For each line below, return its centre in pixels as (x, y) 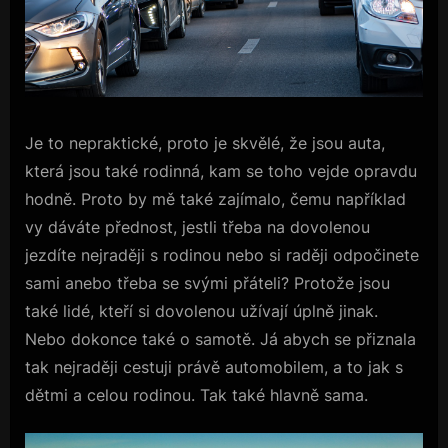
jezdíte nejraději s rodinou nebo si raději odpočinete (222, 255)
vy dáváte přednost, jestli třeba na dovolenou (197, 227)
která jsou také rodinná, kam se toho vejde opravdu (221, 171)
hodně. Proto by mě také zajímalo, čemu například (215, 199)
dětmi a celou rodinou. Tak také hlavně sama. (196, 395)
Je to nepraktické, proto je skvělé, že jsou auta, (205, 143)
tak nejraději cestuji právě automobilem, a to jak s (214, 367)
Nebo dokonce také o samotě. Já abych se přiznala (220, 339)
